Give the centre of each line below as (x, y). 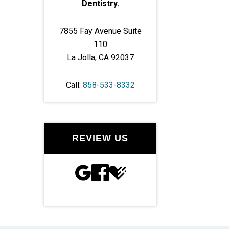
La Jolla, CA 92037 (100, 57)
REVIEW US (100, 138)
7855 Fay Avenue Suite (100, 31)
